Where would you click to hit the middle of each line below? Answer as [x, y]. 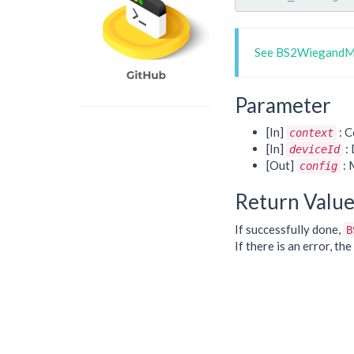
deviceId [314, 149]
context [311, 133]
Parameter [283, 105]
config [318, 166]
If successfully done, [289, 229]
